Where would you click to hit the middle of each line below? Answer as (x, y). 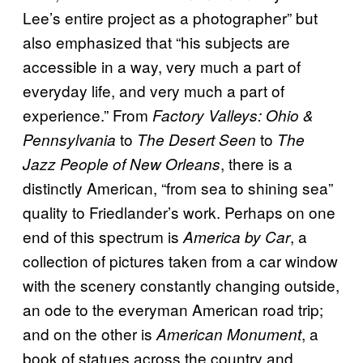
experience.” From (88, 114)
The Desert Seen (196, 139)
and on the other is (90, 333)
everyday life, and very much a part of (154, 90)
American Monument (229, 333)
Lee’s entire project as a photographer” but (170, 17)
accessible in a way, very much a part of (162, 66)
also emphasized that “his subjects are (156, 41)
